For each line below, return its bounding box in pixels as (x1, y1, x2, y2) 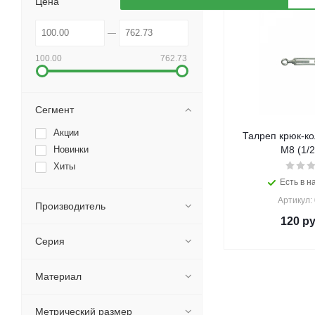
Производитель (35, 200, 105, 212)
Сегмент (35, 104, 74, 115)
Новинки (53, 144, 89, 155)
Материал (35, 271, 82, 282)
